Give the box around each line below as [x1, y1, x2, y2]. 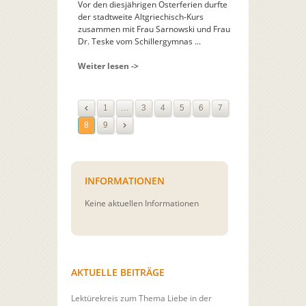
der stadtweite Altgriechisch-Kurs [78, 10, 204, 23]
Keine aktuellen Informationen [85, 197, 199, 209]
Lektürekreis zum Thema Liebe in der [71, 292, 212, 304]
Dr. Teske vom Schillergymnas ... [78, 35, 201, 47]
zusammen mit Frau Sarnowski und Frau [78, 23, 230, 35]
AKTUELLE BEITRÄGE [71, 265, 165, 279]
